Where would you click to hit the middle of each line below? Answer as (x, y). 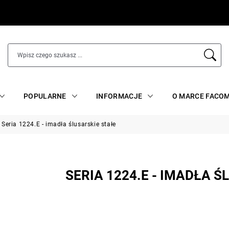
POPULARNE (45, 96)
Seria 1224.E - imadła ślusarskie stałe (59, 124)
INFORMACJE (119, 96)
